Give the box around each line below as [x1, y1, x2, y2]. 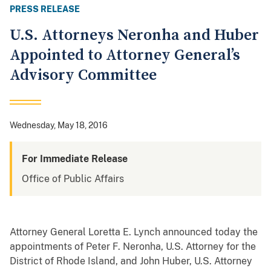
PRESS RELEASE [10, 4, 80, 15]
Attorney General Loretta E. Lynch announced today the [10, 226, 258, 238]
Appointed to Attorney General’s [10, 45, 240, 66]
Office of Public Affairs [22, 173, 124, 185]
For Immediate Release [22, 153, 128, 165]
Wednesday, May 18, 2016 [10, 120, 108, 131]
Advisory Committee [10, 65, 157, 86]
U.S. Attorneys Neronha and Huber [10, 25, 259, 46]
